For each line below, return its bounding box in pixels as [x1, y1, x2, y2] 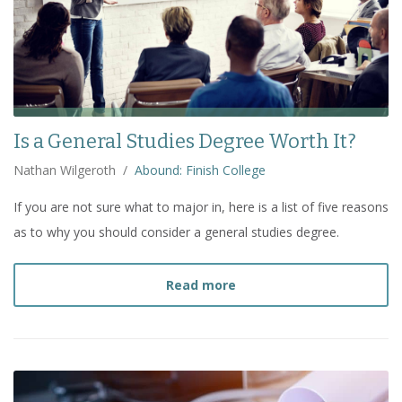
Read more [166, 275, 236, 293]
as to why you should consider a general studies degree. [13, 223, 339, 240]
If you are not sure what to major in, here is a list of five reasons [13, 197, 389, 215]
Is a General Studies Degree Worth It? [13, 128, 356, 153]
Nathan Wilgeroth [13, 161, 116, 179]
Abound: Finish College [135, 161, 266, 179]
